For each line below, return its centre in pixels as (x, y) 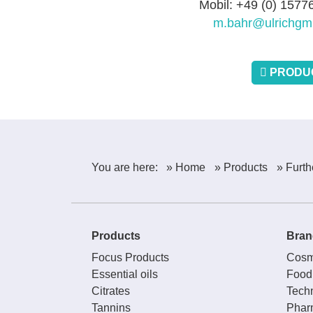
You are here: (124, 168)
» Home (186, 168)
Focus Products (130, 258)
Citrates (110, 291)
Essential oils (124, 275)
